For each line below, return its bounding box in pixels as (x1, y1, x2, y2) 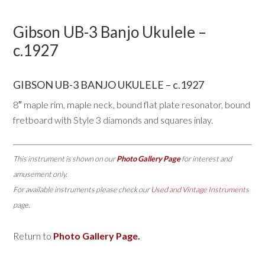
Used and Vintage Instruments (151, 184, 250, 194)
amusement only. (13, 169, 68, 179)
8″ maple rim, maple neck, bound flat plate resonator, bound (13, 98, 251, 110)
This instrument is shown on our (13, 153, 117, 163)
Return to (13, 230, 54, 241)
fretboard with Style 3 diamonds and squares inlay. (13, 114, 214, 125)
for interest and (180, 153, 232, 163)
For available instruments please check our (13, 184, 151, 194)
